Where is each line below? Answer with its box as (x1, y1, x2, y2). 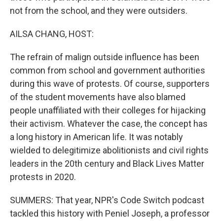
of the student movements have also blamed (10, 92, 185, 102)
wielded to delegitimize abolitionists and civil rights (10, 145, 209, 155)
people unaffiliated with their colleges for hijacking (10, 105, 206, 115)
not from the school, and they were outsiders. (10, 5, 187, 16)
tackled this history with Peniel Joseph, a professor (10, 208, 210, 219)
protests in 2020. (10, 172, 76, 182)
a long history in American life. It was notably (10, 132, 183, 142)
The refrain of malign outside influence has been (10, 52, 199, 62)
